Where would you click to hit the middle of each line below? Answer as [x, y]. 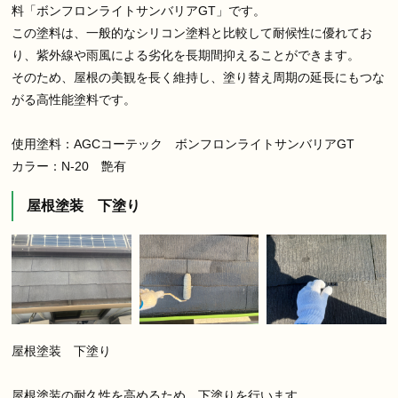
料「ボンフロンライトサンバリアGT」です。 [139, 11]
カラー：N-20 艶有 [69, 167]
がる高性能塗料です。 [74, 100]
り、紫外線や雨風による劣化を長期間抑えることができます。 [186, 56]
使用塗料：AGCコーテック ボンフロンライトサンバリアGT [183, 144]
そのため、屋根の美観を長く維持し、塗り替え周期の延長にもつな [199, 78]
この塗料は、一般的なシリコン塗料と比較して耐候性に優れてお [192, 33]
